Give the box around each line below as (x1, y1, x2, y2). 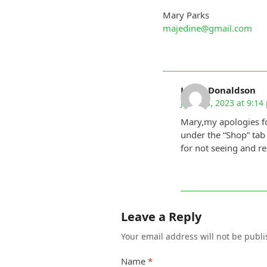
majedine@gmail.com (162, 22, 252, 35)
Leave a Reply (120, 209, 201, 225)
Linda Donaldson (180, 84, 256, 97)
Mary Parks (162, 9, 209, 21)
